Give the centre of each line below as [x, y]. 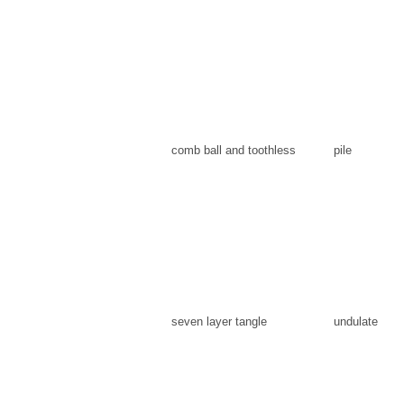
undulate [356, 321]
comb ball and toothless [234, 150]
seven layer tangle [219, 321]
